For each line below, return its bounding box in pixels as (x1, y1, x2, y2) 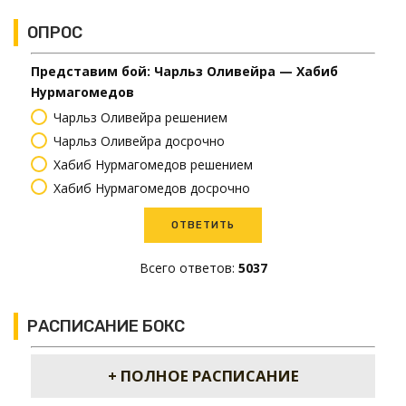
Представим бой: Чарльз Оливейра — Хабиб (31, 63, 338, 81)
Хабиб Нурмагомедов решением (53, 155, 253, 173)
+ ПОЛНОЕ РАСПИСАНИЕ (107, 365, 299, 387)
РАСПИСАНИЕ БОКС (27, 316, 185, 337)
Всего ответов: (139, 259, 238, 277)
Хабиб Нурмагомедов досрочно (53, 179, 250, 197)
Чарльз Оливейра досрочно (53, 131, 225, 150)
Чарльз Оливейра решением (53, 109, 227, 127)
